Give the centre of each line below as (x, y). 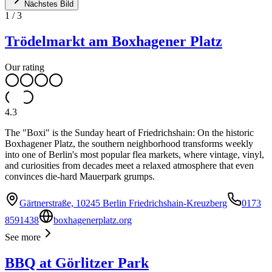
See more (23, 237)
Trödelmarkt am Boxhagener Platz (114, 41)
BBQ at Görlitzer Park (77, 263)
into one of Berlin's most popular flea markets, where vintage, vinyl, (134, 154)
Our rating (25, 67)
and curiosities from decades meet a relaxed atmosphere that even (129, 165)
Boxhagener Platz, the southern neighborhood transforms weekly (129, 143)
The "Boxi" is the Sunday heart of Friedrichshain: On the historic (129, 132)
